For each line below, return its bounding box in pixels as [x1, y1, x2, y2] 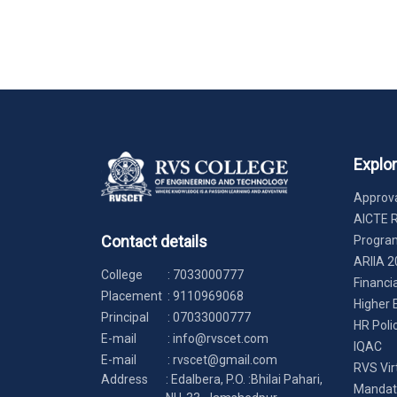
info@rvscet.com [173, 331, 269, 346]
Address [101, 371, 148, 386]
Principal [101, 309, 149, 324]
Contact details [101, 231, 207, 251]
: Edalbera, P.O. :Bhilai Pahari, [166, 371, 323, 386]
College [101, 267, 143, 282]
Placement [101, 288, 162, 303]
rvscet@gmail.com [173, 352, 277, 367]
